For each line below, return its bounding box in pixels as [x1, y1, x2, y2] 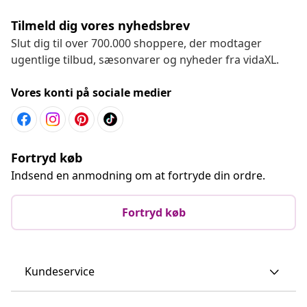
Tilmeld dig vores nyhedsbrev [11, 16, 190, 34]
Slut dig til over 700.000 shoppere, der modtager [11, 35, 262, 51]
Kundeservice [25, 263, 95, 279]
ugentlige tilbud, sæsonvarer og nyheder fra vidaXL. [11, 51, 279, 67]
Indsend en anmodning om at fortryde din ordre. [11, 167, 265, 183]
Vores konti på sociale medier [11, 84, 171, 100]
